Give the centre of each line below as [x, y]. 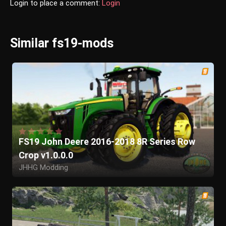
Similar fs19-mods [62, 43]
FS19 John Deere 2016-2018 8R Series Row [107, 141]
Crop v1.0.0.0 [46, 155]
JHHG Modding [43, 167]
